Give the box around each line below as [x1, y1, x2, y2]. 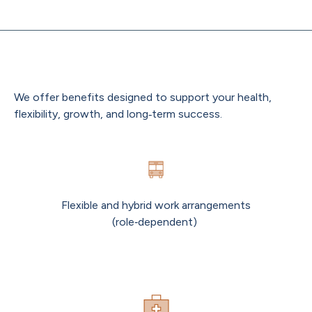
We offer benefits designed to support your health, [14, 91, 272, 104]
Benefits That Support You [14, 66, 185, 84]
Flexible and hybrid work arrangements [61, 198, 251, 212]
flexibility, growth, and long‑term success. [14, 107, 225, 121]
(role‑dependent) [112, 215, 200, 229]
